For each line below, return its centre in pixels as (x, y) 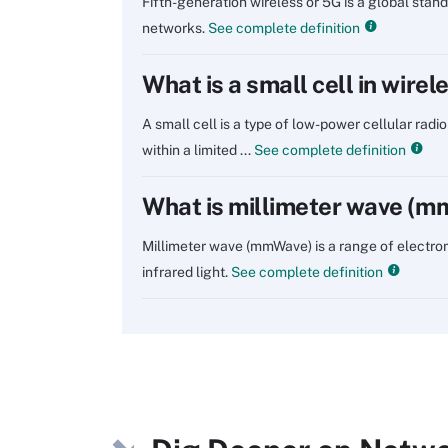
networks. (173, 28)
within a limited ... (196, 150)
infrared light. (185, 272)
